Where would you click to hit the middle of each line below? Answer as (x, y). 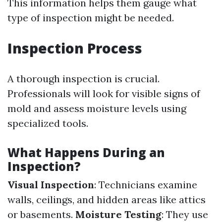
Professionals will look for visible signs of (104, 93)
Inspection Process (75, 48)
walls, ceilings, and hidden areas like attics (107, 199)
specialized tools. (48, 123)
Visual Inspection (51, 185)
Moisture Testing (118, 214)
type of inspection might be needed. (91, 18)
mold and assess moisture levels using (97, 108)
